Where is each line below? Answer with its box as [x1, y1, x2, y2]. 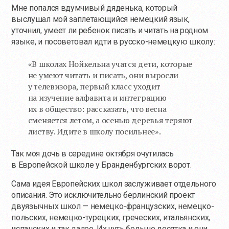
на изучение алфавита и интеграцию [28, 91, 167, 103]
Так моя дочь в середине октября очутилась [11, 148, 174, 158]
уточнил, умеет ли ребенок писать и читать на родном [11, 25, 209, 35]
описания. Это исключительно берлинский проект [11, 190, 195, 200]
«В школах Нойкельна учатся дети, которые [28, 58, 192, 70]
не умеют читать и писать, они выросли [28, 69, 178, 81]
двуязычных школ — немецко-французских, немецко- [11, 201, 214, 211]
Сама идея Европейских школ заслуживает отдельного [11, 178, 216, 189]
